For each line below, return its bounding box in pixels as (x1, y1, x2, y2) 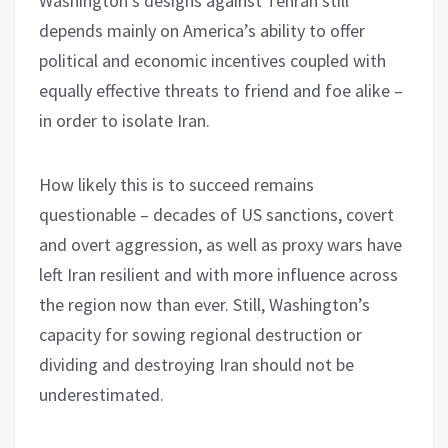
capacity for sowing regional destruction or (39, 322, 362, 346)
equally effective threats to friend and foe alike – (39, 78, 403, 102)
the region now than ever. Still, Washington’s (39, 292, 370, 316)
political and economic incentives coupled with (39, 48, 386, 72)
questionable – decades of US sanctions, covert (39, 202, 394, 226)
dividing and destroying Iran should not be (39, 352, 354, 376)
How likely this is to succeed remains (39, 172, 314, 196)
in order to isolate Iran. (39, 108, 210, 132)
